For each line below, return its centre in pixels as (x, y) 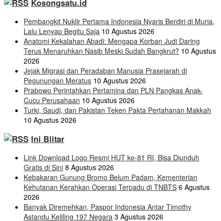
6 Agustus (194, 187)
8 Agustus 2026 (90, 167)
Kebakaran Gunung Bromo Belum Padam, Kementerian (110, 177)
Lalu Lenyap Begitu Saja (62, 31)
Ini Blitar (48, 139)
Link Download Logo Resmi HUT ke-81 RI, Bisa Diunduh (111, 158)
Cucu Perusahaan (52, 100)
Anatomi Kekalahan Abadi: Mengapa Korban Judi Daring (112, 41)
